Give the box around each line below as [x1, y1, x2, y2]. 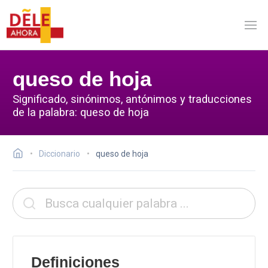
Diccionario [39, 149, 80, 159]
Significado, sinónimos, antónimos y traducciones [13, 92, 252, 105]
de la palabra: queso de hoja [13, 105, 149, 118]
